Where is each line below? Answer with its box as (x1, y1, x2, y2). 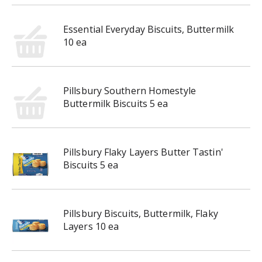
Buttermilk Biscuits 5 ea (63, 97, 168, 110)
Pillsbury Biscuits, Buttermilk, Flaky (63, 207, 218, 220)
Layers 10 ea (63, 220, 119, 233)
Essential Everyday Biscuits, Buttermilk (63, 23, 234, 36)
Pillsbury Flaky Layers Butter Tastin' (63, 146, 223, 158)
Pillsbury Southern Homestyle (63, 84, 196, 97)
